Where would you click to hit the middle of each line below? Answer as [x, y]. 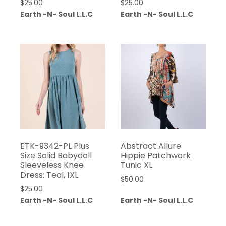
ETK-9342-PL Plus [55, 146]
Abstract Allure [151, 146]
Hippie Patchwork [155, 155]
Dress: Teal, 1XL [49, 175]
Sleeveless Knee [52, 165]
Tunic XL [136, 165]
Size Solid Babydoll [56, 155]
